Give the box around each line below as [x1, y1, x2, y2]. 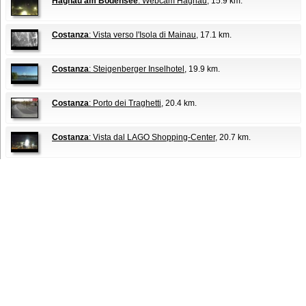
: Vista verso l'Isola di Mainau [89, 30, 196, 40]
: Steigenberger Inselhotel [89, 64, 184, 74]
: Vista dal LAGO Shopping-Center [89, 133, 215, 142]
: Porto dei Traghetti [89, 98, 161, 108]
